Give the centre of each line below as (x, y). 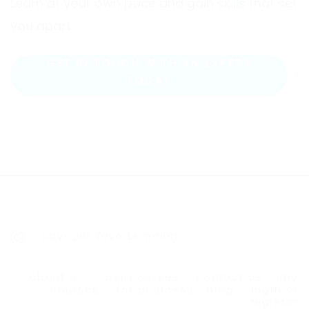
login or (275, 289)
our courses (142, 277)
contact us (230, 277)
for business (155, 289)
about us (57, 277)
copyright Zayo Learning (107, 236)
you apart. (42, 28)
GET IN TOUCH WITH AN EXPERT (149, 64)
